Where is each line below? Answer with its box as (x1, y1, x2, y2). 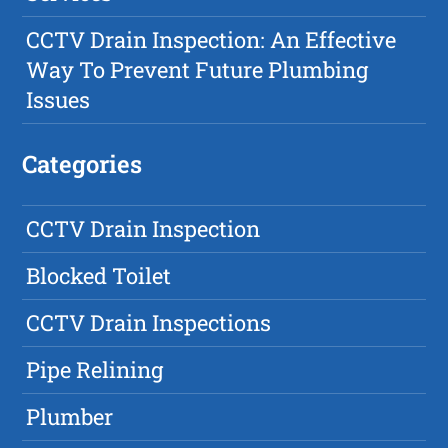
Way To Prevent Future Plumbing (26, 55, 369, 85)
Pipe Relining (26, 355, 164, 385)
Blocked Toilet (26, 261, 172, 291)
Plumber (26, 402, 114, 432)
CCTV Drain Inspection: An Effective (26, 25, 397, 55)
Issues (26, 85, 91, 115)
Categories (22, 148, 143, 181)
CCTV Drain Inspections (26, 308, 272, 338)
